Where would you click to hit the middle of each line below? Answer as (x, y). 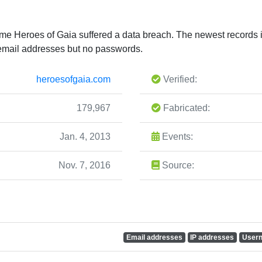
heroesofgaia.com (73, 79)
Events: (176, 136)
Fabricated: (185, 108)
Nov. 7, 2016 (85, 165)
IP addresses (212, 237)
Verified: (179, 79)
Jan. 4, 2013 (85, 136)
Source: (177, 165)
